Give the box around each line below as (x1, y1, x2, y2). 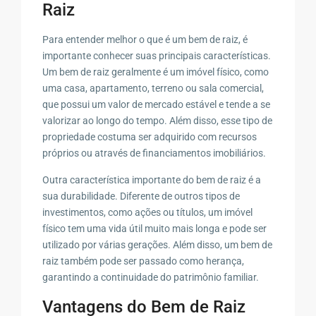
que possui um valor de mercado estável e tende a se (42, 98, 271, 110)
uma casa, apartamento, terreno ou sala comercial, (42, 82, 265, 94)
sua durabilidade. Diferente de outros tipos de (42, 190, 241, 202)
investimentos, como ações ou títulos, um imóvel (42, 206, 253, 218)
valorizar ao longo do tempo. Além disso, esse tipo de (42, 114, 273, 126)
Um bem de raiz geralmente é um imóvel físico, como (42, 66, 269, 78)
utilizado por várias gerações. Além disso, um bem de (42, 238, 273, 250)
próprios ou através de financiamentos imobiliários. (42, 147, 267, 159)
